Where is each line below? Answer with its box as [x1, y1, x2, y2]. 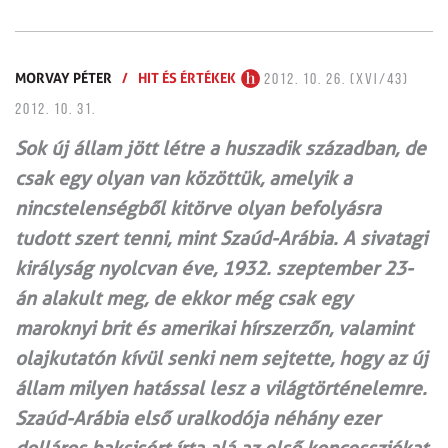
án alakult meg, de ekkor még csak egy [15, 286, 352, 310]
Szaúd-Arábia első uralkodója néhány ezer [15, 406, 380, 430]
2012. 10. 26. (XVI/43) [260, 71, 409, 88]
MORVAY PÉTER [15, 68, 112, 86]
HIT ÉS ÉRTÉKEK [138, 68, 236, 86]
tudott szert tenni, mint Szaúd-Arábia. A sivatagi [15, 226, 427, 250]
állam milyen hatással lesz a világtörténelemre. [15, 376, 427, 400]
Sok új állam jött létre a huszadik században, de [15, 136, 426, 160]
